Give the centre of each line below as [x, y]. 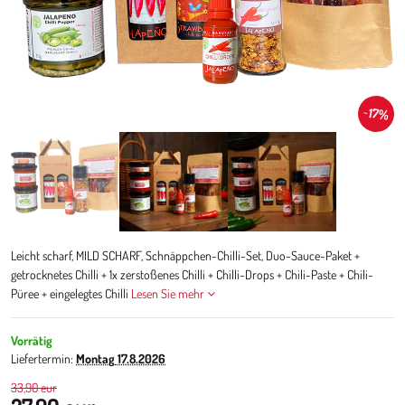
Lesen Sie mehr [168, 293]
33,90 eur [34, 387]
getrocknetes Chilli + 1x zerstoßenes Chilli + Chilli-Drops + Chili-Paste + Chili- [192, 274]
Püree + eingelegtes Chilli [71, 293]
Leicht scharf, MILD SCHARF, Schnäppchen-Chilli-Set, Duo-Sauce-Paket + [185, 255]
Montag [95, 358]
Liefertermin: [43, 358]
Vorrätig [32, 340]
